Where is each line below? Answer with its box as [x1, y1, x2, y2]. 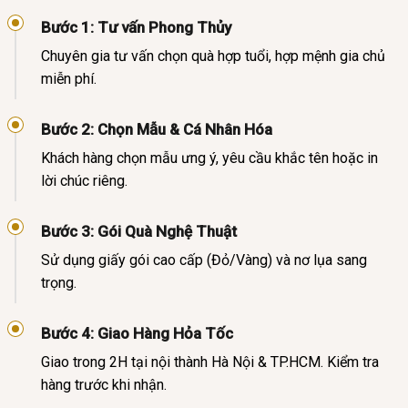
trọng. [41, 273, 76, 291]
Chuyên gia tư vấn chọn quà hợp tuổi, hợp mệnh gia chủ [41, 46, 385, 65]
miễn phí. [41, 69, 97, 87]
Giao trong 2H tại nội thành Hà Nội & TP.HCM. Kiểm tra [41, 352, 379, 371]
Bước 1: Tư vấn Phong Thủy [41, 17, 231, 36]
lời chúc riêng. [41, 171, 127, 189]
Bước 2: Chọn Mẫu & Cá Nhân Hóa [41, 119, 272, 138]
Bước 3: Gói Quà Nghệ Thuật [41, 221, 237, 240]
